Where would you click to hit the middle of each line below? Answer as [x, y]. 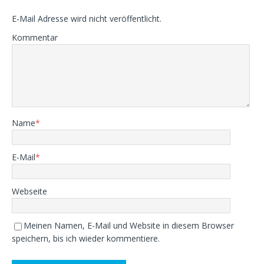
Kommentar [35, 37]
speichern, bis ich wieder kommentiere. [86, 238]
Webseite [29, 191]
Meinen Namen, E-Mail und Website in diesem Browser [129, 225]
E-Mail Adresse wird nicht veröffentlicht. [87, 19]
